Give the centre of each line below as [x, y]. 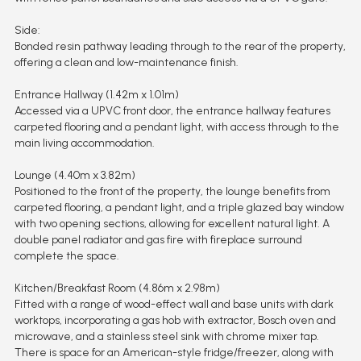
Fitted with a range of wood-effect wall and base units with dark [174, 304]
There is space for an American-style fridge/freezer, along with [174, 352]
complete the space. [66, 255]
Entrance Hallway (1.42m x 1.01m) [96, 94]
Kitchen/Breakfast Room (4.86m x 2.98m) [117, 288]
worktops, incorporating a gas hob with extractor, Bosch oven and [175, 320]
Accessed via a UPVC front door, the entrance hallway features [172, 110]
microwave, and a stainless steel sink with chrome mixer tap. [166, 336]
